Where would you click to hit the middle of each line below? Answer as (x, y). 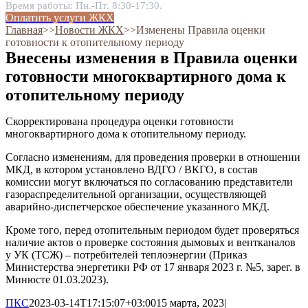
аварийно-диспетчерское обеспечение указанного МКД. (137, 207)
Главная (24, 30)
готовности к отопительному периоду (95, 42)
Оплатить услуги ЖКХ (60, 18)
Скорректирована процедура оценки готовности (120, 121)
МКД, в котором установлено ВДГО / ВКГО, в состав (132, 169)
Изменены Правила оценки (201, 30)
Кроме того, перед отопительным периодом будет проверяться (152, 230)
